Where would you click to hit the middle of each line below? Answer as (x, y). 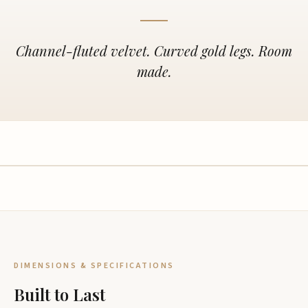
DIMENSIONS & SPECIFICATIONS (94, 266)
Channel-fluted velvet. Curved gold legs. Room (154, 51)
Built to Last (59, 294)
